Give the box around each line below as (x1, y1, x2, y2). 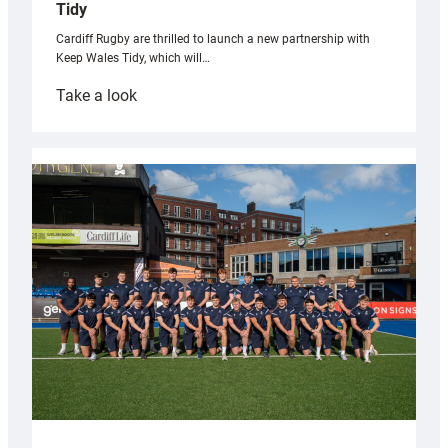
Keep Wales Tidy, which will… (56, 51, 210, 66)
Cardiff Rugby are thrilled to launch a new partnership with (56, 32, 370, 47)
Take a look (56, 86, 137, 106)
